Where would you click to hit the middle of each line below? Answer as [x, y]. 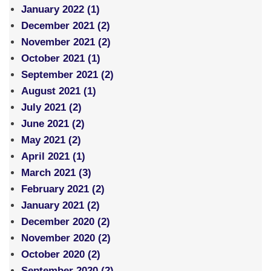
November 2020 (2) [66, 238]
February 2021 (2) [63, 189]
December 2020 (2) [66, 222]
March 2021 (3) [56, 173]
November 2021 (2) [66, 42]
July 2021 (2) [51, 108]
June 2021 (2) [53, 124]
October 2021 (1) [61, 59]
